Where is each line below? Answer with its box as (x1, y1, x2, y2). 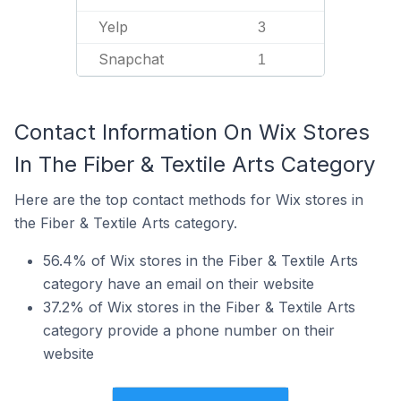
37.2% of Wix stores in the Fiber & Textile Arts (43, 298, 355, 316)
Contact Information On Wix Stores (14, 119, 370, 145)
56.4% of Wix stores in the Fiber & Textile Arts (43, 252, 358, 269)
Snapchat (98, 50, 164, 68)
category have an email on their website (43, 275, 314, 293)
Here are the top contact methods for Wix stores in (14, 191, 363, 209)
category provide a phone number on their (43, 321, 335, 339)
